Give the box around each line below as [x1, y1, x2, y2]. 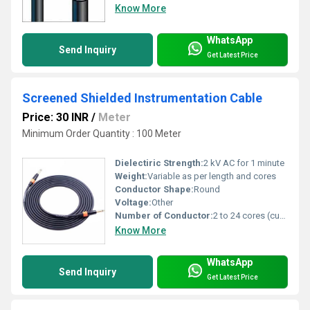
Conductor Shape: [115, 183, 194, 194]
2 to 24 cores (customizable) [213, 210, 280, 221]
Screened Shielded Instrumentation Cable [22, 90, 262, 105]
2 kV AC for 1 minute [203, 157, 284, 168]
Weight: [115, 170, 147, 181]
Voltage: [115, 197, 152, 208]
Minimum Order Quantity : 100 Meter [22, 127, 181, 139]
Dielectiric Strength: [115, 157, 203, 168]
